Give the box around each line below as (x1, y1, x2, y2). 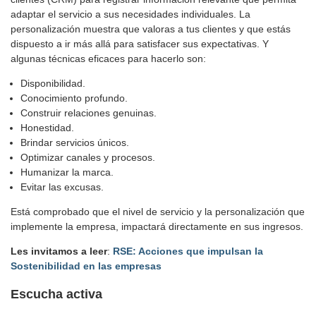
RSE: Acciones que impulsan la (113, 245, 263, 257)
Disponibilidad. (20, 78, 85, 90)
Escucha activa (11, 287, 102, 302)
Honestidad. (20, 122, 74, 134)
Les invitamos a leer (11, 245, 107, 257)
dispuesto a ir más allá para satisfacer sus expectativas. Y (11, 38, 269, 50)
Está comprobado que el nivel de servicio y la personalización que (11, 206, 305, 218)
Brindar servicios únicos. (20, 137, 129, 149)
